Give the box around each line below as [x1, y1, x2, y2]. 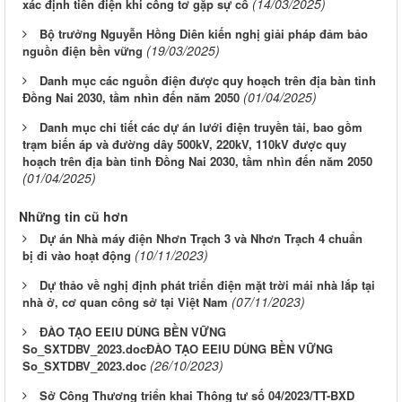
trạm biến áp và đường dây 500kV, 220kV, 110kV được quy [22, 135, 346, 153]
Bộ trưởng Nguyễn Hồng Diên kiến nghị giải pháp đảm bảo [39, 24, 368, 42]
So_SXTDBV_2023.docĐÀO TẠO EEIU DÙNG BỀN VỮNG [22, 339, 333, 357]
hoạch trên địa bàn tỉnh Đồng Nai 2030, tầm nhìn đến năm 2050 [22, 152, 372, 170]
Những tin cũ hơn [19, 206, 128, 225]
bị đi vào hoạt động [22, 246, 131, 264]
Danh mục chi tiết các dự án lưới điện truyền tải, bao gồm [39, 118, 363, 135]
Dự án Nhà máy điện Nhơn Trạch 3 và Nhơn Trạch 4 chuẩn [39, 229, 363, 247]
